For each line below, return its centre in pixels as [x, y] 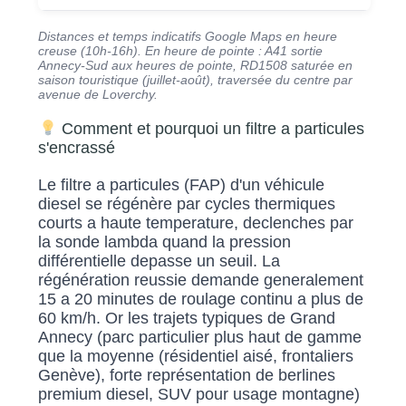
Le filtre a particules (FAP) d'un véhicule [182, 185]
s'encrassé [77, 148]
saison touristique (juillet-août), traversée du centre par [196, 80]
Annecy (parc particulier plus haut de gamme [200, 338]
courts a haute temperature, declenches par [196, 223]
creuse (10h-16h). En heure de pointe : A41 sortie [181, 51]
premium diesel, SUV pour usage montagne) [199, 395]
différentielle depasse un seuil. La [159, 261]
